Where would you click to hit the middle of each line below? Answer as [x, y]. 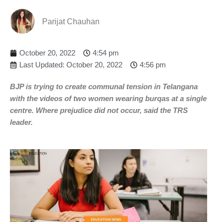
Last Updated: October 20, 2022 [71, 64]
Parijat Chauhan [71, 21]
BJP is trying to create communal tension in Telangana [104, 86]
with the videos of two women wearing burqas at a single [108, 98]
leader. [21, 122]
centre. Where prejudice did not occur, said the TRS [99, 110]
